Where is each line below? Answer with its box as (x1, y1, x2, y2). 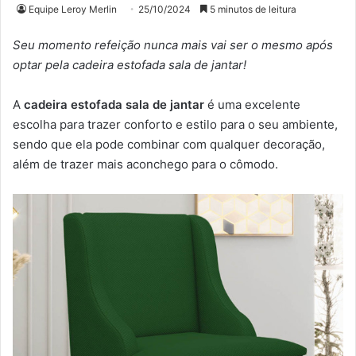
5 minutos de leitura (207, 3, 296, 16)
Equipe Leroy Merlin (29, 3, 117, 16)
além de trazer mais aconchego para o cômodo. (13, 157, 278, 172)
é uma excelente (204, 97, 300, 113)
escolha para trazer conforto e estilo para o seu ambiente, (13, 117, 338, 133)
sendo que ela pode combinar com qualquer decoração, (13, 137, 325, 153)
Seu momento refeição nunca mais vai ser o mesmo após (13, 37, 333, 53)
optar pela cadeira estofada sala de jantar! (13, 57, 246, 73)
